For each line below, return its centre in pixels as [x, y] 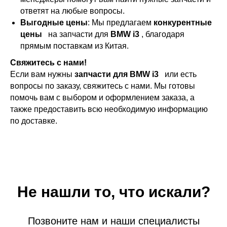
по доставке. [34, 121]
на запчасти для [77, 34]
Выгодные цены [54, 23]
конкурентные [183, 23]
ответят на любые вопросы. [72, 11]
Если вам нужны [42, 74]
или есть [179, 74]
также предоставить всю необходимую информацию [109, 109]
